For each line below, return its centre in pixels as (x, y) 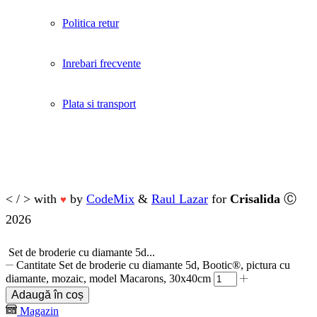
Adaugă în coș (47, 295)
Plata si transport (99, 104)
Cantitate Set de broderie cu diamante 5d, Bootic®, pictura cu (154, 265)
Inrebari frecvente (102, 64)
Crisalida (255, 199)
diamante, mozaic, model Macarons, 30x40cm (108, 278)
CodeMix (110, 199)
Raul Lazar (180, 199)
